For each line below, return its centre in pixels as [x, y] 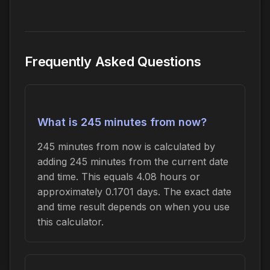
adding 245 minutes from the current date [133, 162]
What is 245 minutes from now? [122, 122]
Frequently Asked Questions [113, 62]
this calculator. [71, 222]
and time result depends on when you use [133, 207]
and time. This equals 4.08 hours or [119, 177]
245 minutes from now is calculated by [126, 147]
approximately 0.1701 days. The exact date [134, 192]
